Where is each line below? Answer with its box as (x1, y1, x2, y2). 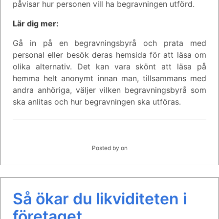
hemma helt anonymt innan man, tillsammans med (13, 73, 206, 83)
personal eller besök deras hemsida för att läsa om (13, 49, 206, 60)
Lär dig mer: (13, 18, 59, 28)
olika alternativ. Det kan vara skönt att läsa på (13, 61, 206, 71)
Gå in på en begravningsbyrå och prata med (13, 38, 206, 48)
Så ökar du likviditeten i (13, 189, 187, 208)
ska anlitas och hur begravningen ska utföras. (13, 96, 181, 107)
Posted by (91, 144, 121, 152)
